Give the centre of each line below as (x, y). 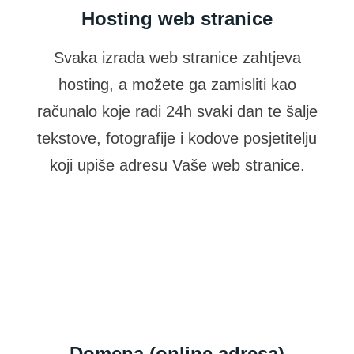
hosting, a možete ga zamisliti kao (177, 85)
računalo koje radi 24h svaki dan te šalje (177, 112)
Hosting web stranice (177, 19)
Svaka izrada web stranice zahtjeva (177, 58)
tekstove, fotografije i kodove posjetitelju (177, 139)
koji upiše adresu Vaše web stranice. (177, 166)
